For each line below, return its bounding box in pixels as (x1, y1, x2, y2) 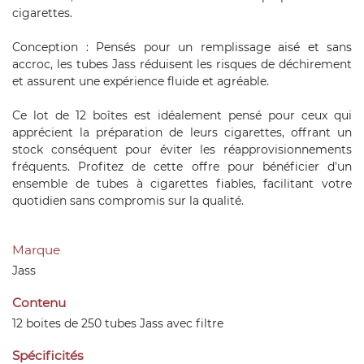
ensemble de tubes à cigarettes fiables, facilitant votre (12, 176, 352, 191)
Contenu (12, 295, 66, 310)
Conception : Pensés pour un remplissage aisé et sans (12, 40, 352, 54)
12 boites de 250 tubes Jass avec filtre (12, 316, 223, 331)
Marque (12, 242, 60, 258)
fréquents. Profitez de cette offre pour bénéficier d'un (12, 159, 352, 174)
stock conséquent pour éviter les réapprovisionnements (12, 142, 352, 157)
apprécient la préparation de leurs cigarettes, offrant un (12, 125, 352, 140)
